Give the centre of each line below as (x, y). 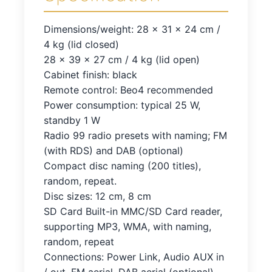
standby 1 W (72, 121)
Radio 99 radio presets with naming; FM (135, 136)
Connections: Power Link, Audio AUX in (134, 257)
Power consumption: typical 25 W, (122, 105)
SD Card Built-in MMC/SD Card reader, (133, 212)
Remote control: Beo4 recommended (128, 90)
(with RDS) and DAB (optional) (114, 151)
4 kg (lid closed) (81, 45)
